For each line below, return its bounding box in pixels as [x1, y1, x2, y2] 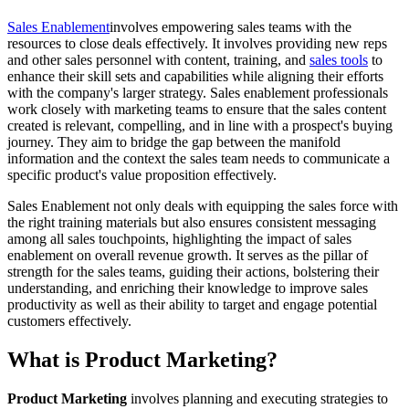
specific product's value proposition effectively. [7, 167, 277, 184]
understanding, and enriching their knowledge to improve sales [7, 280, 368, 297]
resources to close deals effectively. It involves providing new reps [7, 36, 387, 52]
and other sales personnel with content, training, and [7, 52, 309, 68]
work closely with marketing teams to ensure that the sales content [7, 101, 386, 118]
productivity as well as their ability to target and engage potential [7, 297, 377, 313]
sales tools [309, 52, 368, 68]
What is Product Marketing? [7, 348, 278, 372]
